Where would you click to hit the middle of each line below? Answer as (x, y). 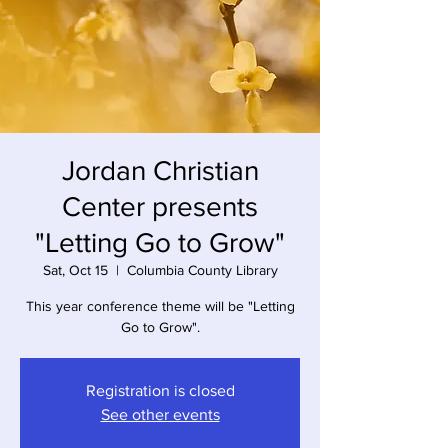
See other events (160, 414)
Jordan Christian (160, 170)
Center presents (160, 206)
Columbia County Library (202, 270)
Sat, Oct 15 (75, 270)
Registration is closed (160, 390)
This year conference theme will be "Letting (160, 306)
